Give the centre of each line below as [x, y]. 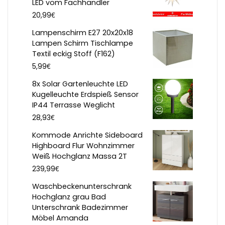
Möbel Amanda [60, 218]
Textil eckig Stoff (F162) [74, 54]
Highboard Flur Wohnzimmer [83, 146]
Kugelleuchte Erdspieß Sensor [85, 95]
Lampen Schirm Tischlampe [83, 43]
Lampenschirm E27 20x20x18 [83, 33]
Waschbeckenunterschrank [82, 187]
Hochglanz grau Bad [69, 197]
